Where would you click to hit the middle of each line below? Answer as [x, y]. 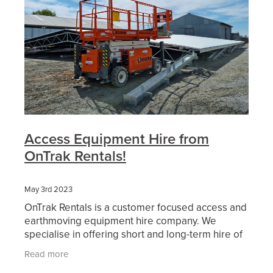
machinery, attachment [75, 261]
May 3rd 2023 [48, 189]
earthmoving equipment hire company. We [120, 220]
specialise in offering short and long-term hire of [133, 234]
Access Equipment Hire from [117, 138]
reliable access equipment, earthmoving [115, 247]
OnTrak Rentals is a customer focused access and [136, 207]
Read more [46, 254]
